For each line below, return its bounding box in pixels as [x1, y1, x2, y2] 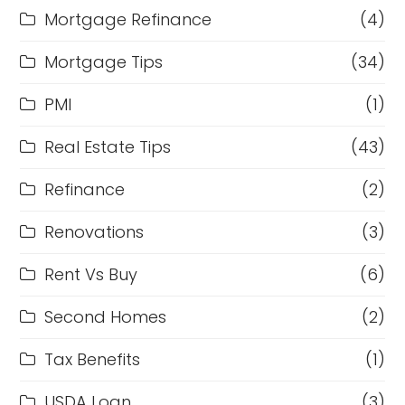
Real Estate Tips [44, 136, 172, 159]
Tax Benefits [44, 348, 141, 372]
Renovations [44, 221, 145, 244]
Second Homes [44, 306, 167, 329]
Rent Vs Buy [44, 263, 138, 287]
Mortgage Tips [44, 51, 164, 74]
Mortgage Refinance [44, 8, 212, 32]
